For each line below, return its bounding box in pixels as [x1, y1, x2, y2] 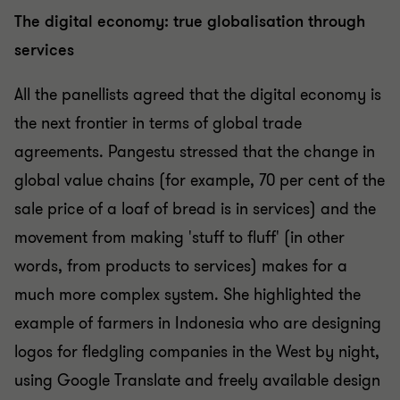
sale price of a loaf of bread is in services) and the [14, 198, 376, 220]
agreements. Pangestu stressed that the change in [14, 141, 375, 162]
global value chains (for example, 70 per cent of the [14, 170, 385, 191]
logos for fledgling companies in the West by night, [14, 341, 379, 362]
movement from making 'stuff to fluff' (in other [14, 227, 345, 248]
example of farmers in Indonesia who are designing [14, 312, 381, 334]
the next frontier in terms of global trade [14, 112, 302, 134]
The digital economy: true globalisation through [14, 11, 365, 32]
